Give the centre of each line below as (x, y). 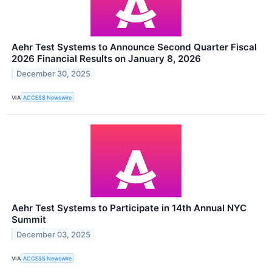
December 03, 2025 (54, 235)
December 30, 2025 (54, 73)
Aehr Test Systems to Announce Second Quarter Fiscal (134, 47)
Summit (29, 220)
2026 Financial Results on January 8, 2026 (106, 59)
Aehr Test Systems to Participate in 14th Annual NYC (129, 208)
